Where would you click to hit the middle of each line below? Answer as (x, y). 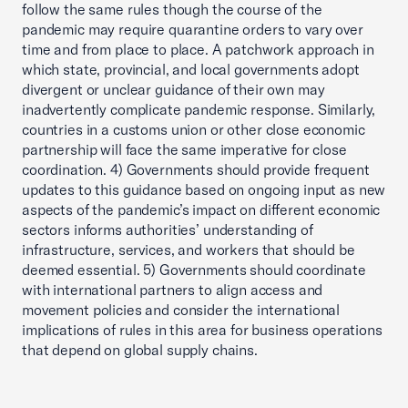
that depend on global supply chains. (140, 350)
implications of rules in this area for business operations (202, 330)
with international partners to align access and (173, 290)
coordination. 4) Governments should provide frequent (196, 169)
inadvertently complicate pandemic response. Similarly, (199, 109)
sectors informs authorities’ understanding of (168, 229)
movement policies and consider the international (181, 310)
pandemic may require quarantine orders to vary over (193, 29)
